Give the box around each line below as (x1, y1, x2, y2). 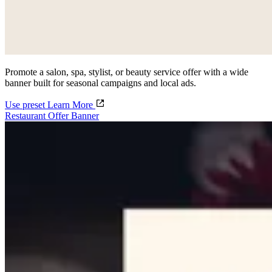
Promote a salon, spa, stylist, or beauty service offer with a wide (5, 67, 248, 78)
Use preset (5, 100, 47, 110)
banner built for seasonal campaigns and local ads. (5, 78, 196, 89)
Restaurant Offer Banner (5, 110, 99, 121)
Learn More (47, 100, 95, 110)
